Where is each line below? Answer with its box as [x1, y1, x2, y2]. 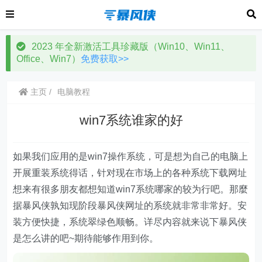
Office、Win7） [16, 54, 81, 64]
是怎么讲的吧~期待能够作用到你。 [13, 233, 159, 243]
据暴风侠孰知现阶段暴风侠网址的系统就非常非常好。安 [13, 201, 247, 211]
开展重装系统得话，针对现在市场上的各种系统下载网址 [13, 168, 247, 178]
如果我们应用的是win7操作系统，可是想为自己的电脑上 [13, 151, 249, 161]
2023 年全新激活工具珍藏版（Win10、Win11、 [32, 42, 230, 51]
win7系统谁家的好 [79, 113, 183, 127]
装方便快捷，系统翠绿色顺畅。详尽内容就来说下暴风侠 [13, 217, 247, 227]
